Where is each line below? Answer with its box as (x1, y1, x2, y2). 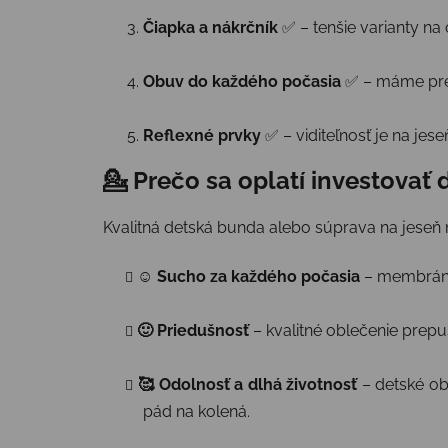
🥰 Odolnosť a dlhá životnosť (137, 375, 358, 395)
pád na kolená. (143, 402, 250, 422)
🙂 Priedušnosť (137, 321, 249, 341)
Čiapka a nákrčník (143, 17, 278, 37)
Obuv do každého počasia (143, 71, 341, 91)
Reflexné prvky (143, 125, 261, 145)
